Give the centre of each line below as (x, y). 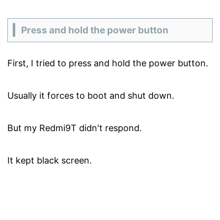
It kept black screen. (50, 160)
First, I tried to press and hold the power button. (108, 63)
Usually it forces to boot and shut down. (91, 95)
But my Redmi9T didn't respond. (75, 128)
